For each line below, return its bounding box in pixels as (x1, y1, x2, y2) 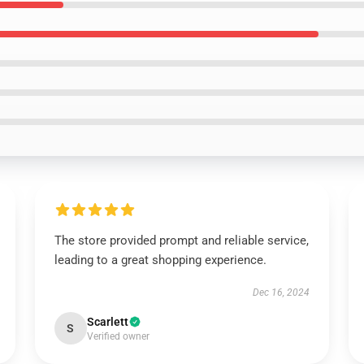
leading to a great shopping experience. (54, 253, 266, 267)
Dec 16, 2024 (253, 287, 310, 298)
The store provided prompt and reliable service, (54, 233, 309, 248)
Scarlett (86, 315, 128, 328)
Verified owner (86, 331, 149, 342)
